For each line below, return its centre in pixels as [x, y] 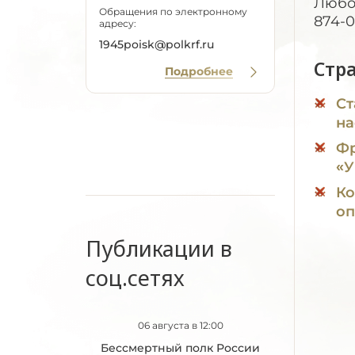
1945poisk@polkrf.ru [157, 44]
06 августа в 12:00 [180, 325]
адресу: [118, 23]
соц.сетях [135, 278]
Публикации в [159, 248]
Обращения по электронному [173, 11]
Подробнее [199, 71]
